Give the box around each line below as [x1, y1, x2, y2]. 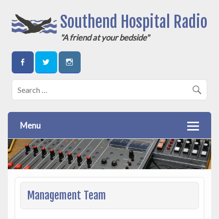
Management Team [27, 188, 107, 203]
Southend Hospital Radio [60, 12, 207, 32]
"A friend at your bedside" [60, 32, 150, 43]
